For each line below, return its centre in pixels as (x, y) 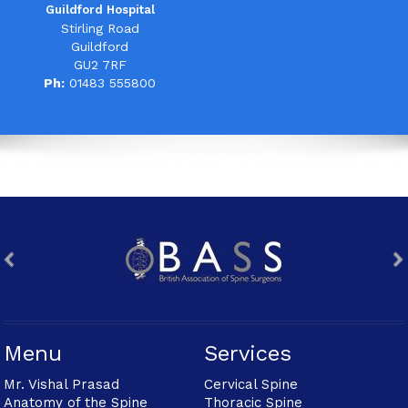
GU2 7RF (100, 65)
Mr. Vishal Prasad (62, 385)
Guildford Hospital (100, 10)
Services (248, 354)
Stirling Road (100, 29)
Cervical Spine (251, 385)
